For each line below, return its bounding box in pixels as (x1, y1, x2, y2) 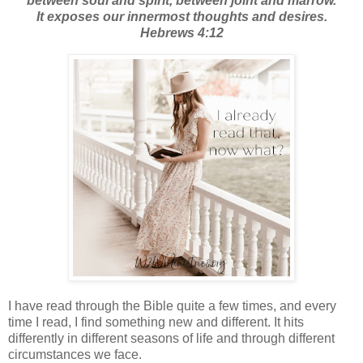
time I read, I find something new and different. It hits (8, 315, 304, 330)
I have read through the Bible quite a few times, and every (8, 299, 336, 314)
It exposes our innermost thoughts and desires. (36, 10, 327, 24)
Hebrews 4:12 (139, 26, 224, 41)
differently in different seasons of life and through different (8, 331, 335, 346)
